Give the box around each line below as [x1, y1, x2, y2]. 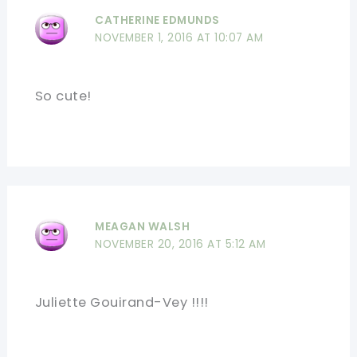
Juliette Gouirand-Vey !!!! [34, 293, 209, 312]
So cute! [34, 86, 92, 105]
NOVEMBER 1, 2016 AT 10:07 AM [95, 29, 264, 45]
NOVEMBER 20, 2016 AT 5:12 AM [95, 237, 266, 253]
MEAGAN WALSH [95, 219, 190, 235]
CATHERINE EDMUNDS [95, 12, 220, 28]
